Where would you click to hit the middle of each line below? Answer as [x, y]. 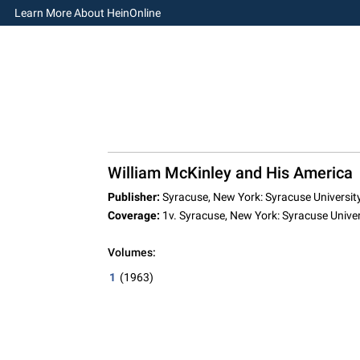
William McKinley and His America [230, 173]
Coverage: [133, 215]
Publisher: [133, 197]
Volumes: [131, 252]
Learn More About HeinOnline [87, 12]
